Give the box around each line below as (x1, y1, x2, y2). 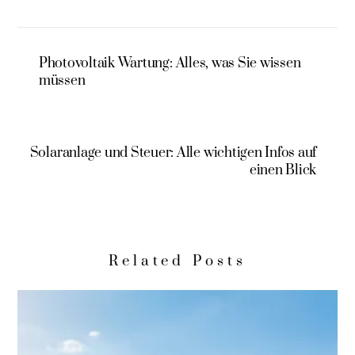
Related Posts (109, 251, 246, 270)
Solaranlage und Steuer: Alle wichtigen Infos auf (29, 143, 317, 162)
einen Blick (249, 161, 317, 179)
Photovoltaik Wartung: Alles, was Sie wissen (38, 55, 301, 73)
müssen (38, 72, 86, 90)
